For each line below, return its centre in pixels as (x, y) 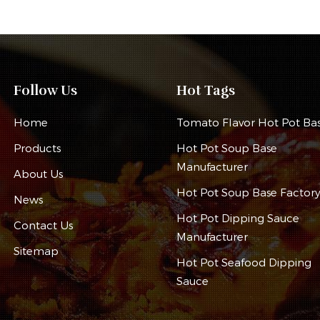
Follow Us (46, 90)
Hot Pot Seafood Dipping (244, 262)
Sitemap (36, 251)
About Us (39, 174)
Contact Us (44, 225)
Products (37, 148)
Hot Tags (205, 90)
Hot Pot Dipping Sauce (237, 218)
